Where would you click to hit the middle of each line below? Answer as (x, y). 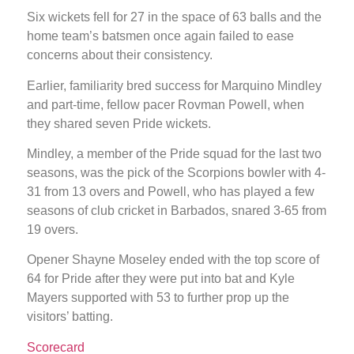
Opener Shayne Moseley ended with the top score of (173, 260)
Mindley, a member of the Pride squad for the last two (174, 154)
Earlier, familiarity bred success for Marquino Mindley (174, 85)
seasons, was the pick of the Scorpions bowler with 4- (176, 173)
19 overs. (53, 230)
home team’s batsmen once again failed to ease (160, 36)
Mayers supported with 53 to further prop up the (158, 298)
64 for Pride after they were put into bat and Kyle (161, 279)
